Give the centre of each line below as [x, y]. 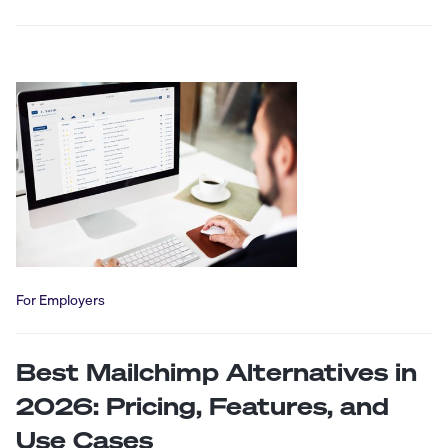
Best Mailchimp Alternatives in [216, 371]
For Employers [60, 299]
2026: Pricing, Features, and [202, 405]
